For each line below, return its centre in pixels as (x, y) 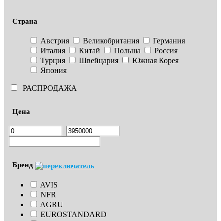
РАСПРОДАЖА (50, 88)
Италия (53, 50)
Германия (169, 40)
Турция (53, 60)
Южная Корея (155, 60)
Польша (127, 50)
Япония (54, 70)
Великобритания (111, 40)
